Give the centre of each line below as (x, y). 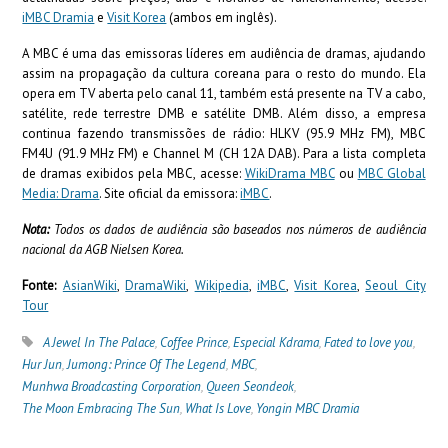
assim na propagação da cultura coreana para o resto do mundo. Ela (224, 73)
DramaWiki (156, 285)
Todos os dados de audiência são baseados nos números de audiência (237, 229)
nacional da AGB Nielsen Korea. (103, 249)
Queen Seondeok (250, 386)
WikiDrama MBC (289, 173)
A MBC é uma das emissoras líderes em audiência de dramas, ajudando (224, 53)
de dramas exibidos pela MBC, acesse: (131, 173)
